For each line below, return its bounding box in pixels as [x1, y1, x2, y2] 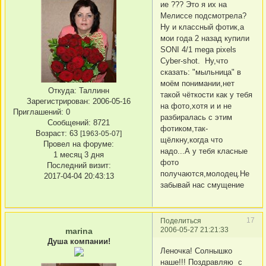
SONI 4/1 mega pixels [160, 45, 236, 54]
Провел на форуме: [43, 140, 114, 149]
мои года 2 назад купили [160, 33, 249, 43]
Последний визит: [46, 161, 111, 170]
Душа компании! [47, 237, 110, 246]
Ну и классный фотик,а [160, 22, 244, 31]
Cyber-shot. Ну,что [160, 56, 228, 65]
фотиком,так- [160, 123, 208, 133]
